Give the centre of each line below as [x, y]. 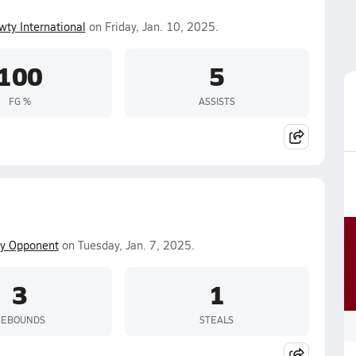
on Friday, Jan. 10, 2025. [152, 27]
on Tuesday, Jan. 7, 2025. [126, 245]
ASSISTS [217, 101]
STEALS [217, 319]
